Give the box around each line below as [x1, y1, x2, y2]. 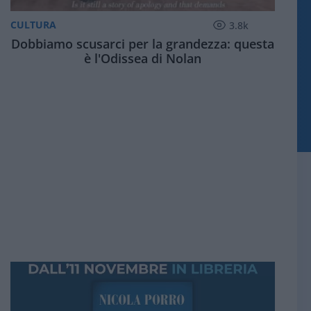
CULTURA [10, 18, 56, 32]
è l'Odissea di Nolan [83, 49, 201, 67]
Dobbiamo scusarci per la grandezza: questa [10, 35, 274, 52]
